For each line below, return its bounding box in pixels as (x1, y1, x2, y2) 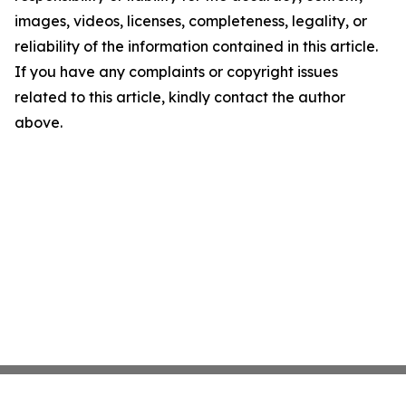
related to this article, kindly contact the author (14, 88, 345, 107)
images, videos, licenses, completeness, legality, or (14, 12, 367, 31)
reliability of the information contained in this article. (14, 37, 378, 56)
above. (14, 113, 63, 132)
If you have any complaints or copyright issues (14, 63, 338, 82)
